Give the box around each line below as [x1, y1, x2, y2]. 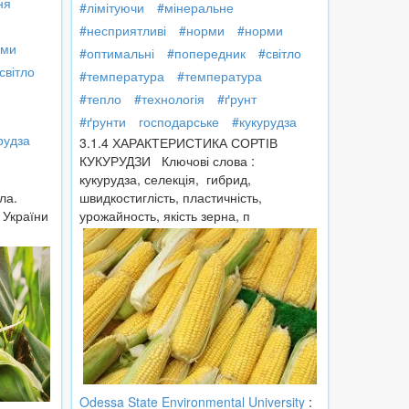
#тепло [79, 89, 121, 109]
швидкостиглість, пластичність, [79, 188, 262, 207]
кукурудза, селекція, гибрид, [79, 170, 251, 189]
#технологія [134, 89, 204, 109]
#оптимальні [79, 44, 154, 63]
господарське [139, 112, 219, 131]
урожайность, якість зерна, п [79, 206, 250, 225]
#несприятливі [79, 21, 166, 40]
